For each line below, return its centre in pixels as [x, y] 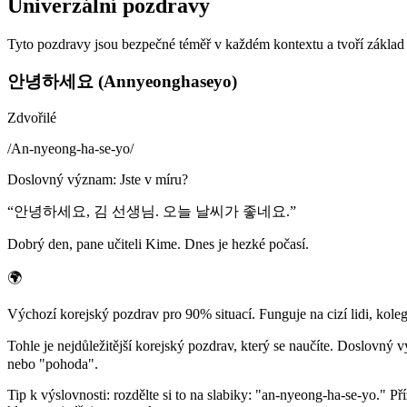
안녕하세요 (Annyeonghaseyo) [122, 81]
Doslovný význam [60, 180]
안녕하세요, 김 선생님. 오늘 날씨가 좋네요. [152, 212]
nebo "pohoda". [53, 364]
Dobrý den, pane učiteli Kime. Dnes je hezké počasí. [158, 244]
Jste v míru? [154, 180]
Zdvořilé [32, 118]
